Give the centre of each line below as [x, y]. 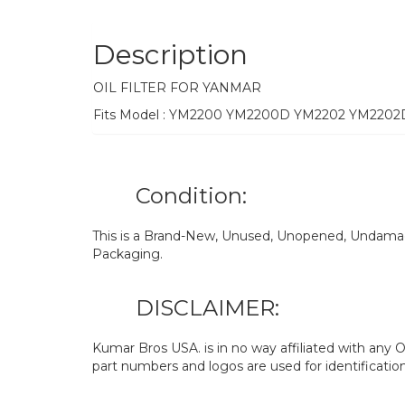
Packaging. [127, 254]
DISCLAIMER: [207, 307]
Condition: [191, 195]
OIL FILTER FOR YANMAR [177, 87]
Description [170, 54]
